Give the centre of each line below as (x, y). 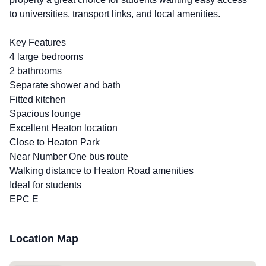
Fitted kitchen (38, 99)
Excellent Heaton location (64, 128)
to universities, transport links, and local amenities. (115, 14)
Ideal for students (45, 185)
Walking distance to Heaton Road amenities (102, 171)
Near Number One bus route (69, 156)
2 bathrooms (36, 71)
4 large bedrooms (46, 57)
